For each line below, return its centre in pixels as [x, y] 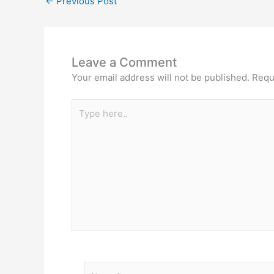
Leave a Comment [124, 62]
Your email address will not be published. [161, 77]
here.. [83, 120]
